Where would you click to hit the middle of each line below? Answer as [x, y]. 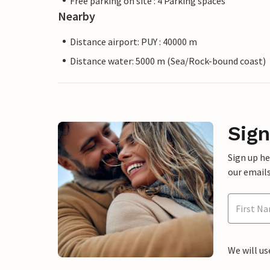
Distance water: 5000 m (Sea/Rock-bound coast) [168, 61]
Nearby [77, 16]
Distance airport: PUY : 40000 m [133, 41]
